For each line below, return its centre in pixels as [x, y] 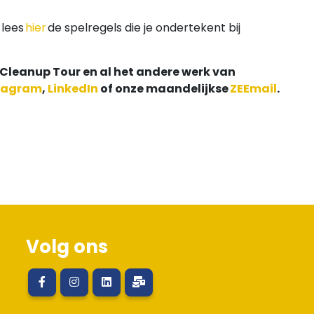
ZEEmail [253, 89]
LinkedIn [73, 89]
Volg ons [67, 247]
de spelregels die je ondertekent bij [143, 28]
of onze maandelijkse [163, 89]
